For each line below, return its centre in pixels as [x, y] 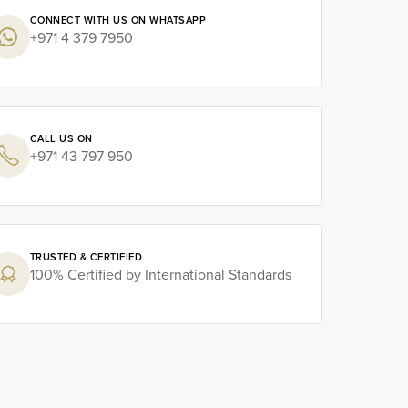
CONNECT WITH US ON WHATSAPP [118, 20]
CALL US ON [61, 139]
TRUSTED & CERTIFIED [86, 257]
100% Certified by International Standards [160, 275]
